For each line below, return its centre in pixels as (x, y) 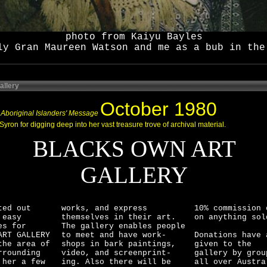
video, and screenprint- (116, 253)
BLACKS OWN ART (134, 149)
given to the (223, 244)
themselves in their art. (118, 217)
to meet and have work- (114, 235)
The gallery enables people (123, 226)
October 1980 (158, 109)
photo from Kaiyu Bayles (134, 37)
